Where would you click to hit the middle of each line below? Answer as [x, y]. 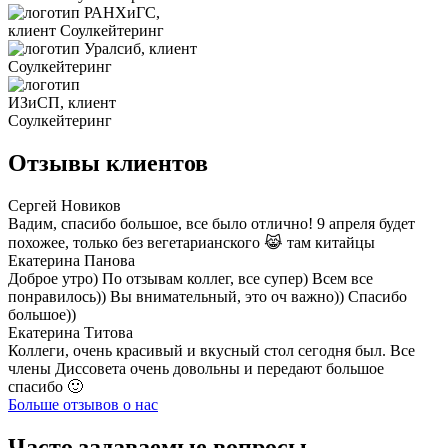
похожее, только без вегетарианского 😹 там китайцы [191, 242]
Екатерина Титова [70, 332]
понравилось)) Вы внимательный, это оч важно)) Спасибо [207, 296]
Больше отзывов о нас [83, 404]
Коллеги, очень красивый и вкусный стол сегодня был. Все [211, 350]
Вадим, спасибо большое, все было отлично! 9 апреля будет [211, 223]
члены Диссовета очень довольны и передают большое [196, 368]
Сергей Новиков [64, 205]
